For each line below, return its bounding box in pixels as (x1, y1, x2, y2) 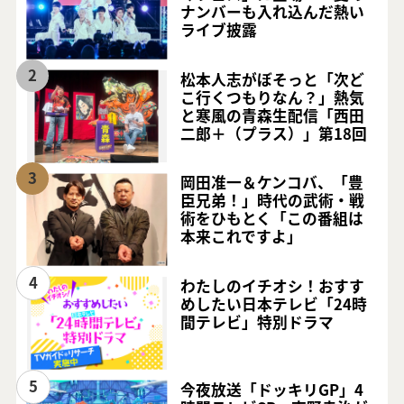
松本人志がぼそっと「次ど (180, 68, 365, 90)
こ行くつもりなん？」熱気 (180, 86, 365, 108)
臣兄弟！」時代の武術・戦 (180, 189, 365, 212)
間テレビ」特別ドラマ (180, 310, 335, 333)
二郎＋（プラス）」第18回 (180, 122, 368, 144)
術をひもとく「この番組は (180, 207, 364, 230)
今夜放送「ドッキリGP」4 (180, 378, 364, 400)
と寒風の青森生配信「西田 (180, 104, 365, 126)
